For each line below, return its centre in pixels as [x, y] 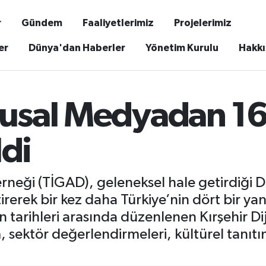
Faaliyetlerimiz [118, 23]
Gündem [42, 23]
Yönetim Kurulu [182, 47]
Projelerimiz [202, 23]
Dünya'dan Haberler [77, 47]
